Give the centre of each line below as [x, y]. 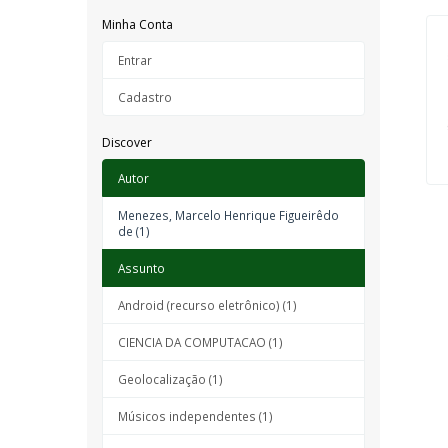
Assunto [141, 268]
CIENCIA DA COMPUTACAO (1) [200, 342]
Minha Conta [137, 24]
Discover [127, 142]
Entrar [135, 60]
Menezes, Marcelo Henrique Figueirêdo [228, 215]
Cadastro [145, 97]
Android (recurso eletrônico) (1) [207, 305]
